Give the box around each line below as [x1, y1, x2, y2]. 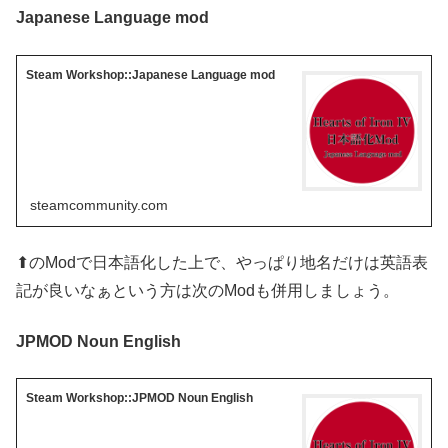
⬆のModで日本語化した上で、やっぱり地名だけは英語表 [16, 254, 428, 272]
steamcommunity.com [30, 197, 169, 214]
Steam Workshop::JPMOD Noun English [26, 391, 254, 406]
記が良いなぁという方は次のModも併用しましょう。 [16, 282, 399, 300]
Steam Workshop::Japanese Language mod [26, 68, 276, 83]
